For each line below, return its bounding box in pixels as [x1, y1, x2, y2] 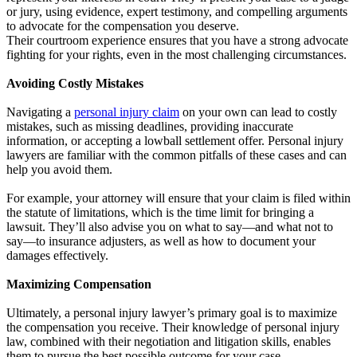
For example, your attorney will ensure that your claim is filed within [6, 190, 351, 205]
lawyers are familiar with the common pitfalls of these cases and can [6, 147, 347, 162]
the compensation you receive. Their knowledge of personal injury [6, 320, 339, 334]
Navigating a [6, 104, 74, 119]
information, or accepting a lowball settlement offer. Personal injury [6, 133, 343, 147]
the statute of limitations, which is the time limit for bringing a [6, 205, 314, 219]
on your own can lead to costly [179, 104, 337, 119]
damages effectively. [6, 248, 108, 262]
